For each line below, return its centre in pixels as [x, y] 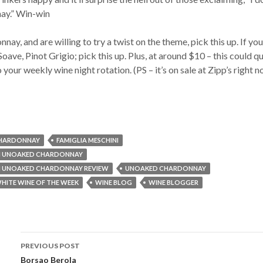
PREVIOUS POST [50, 246]
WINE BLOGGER [173, 182]
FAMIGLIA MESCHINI [87, 140]
